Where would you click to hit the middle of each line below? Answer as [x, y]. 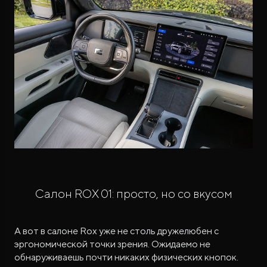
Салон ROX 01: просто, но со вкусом [133, 193]
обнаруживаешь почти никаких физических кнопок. [126, 257]
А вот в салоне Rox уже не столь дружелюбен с [117, 231]
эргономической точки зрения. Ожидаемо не [112, 244]
